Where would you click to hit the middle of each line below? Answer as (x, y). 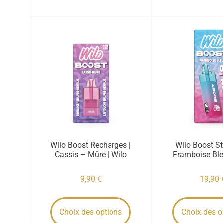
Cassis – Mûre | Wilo (91, 154)
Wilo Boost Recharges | (91, 145)
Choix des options (91, 212)
